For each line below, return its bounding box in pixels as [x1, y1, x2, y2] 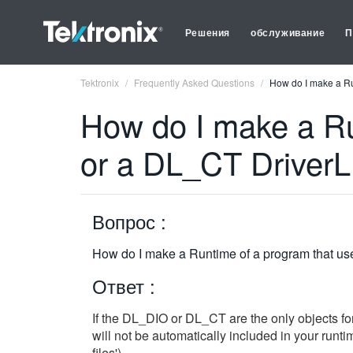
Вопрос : [92, 207, 166, 235]
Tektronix [80, 76, 119, 89]
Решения [184, 25, 231, 39]
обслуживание [251, 25, 325, 39]
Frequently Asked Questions [134, 76, 255, 89]
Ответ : [92, 272, 155, 299]
